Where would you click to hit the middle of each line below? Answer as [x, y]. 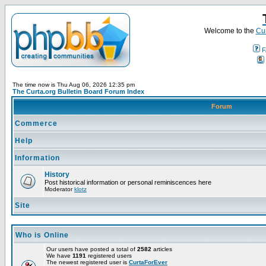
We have [59, 256]
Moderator [59, 189]
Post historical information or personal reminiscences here [128, 182]
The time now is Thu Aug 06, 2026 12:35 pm [74, 85]
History [57, 175]
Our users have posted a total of [92, 249]
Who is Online [42, 235]
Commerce [36, 123]
